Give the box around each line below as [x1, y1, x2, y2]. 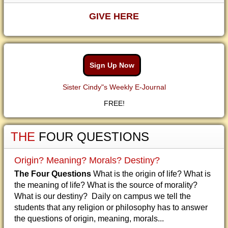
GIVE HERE [89, 11, 139, 22]
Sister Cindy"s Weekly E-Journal [62, 83, 166, 92]
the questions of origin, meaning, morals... [14, 214, 164, 223]
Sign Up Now [90, 61, 134, 70]
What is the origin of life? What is [91, 169, 211, 179]
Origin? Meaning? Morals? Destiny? [14, 155, 160, 166]
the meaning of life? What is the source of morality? [14, 181, 197, 190]
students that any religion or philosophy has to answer [14, 203, 208, 212]
